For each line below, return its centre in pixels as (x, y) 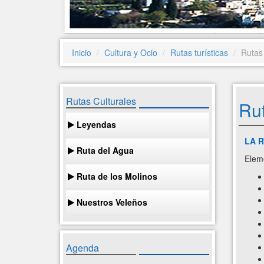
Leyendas (95, 124)
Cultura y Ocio (131, 52)
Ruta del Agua (104, 150)
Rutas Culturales (101, 101)
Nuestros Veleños (111, 202)
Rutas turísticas (199, 52)
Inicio (82, 52)
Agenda (82, 248)
